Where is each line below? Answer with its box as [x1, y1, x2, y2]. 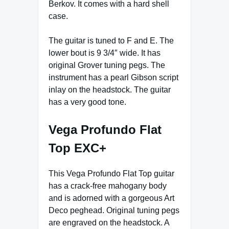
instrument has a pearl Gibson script [49, 73, 178, 82]
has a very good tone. [49, 97, 126, 106]
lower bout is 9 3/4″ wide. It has [49, 48, 161, 57]
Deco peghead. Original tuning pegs [49, 205, 179, 215]
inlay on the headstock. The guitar [49, 85, 171, 94]
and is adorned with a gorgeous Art [49, 193, 174, 202]
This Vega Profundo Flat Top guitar [49, 169, 174, 178]
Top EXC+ [49, 141, 106, 155]
